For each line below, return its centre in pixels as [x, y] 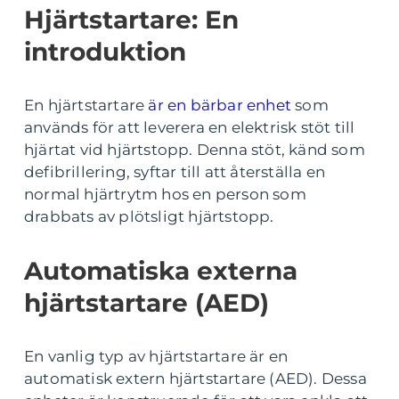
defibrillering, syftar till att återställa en [175, 172]
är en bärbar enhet [220, 105]
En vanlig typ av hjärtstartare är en [156, 356]
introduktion [105, 52]
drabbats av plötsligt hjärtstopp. [149, 216]
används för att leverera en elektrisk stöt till [190, 127]
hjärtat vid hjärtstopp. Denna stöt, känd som [195, 150]
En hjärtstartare [86, 105]
